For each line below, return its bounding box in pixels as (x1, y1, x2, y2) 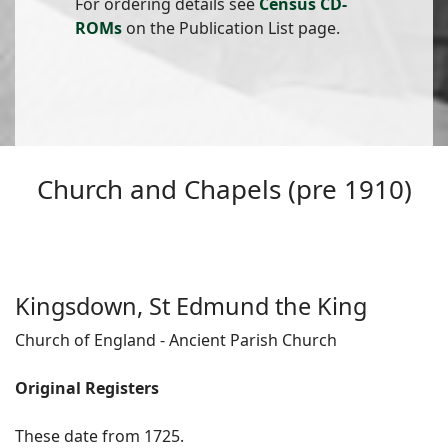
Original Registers (15, 377, 159, 400)
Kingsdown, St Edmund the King (15, 290, 367, 323)
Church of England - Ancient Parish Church (15, 329, 337, 352)
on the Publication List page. (122, 17, 340, 40)
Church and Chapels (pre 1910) (36, 171, 412, 208)
